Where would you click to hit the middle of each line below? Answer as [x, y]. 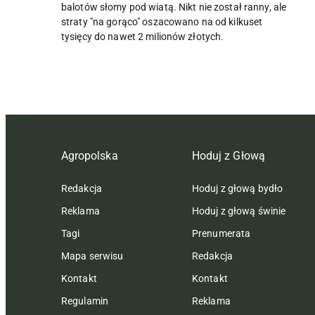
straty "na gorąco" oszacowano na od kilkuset [162, 21]
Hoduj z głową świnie [239, 211]
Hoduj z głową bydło [238, 188]
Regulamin [85, 301]
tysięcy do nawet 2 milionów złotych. [143, 36]
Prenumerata [221, 233]
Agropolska [90, 155]
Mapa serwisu [92, 256]
